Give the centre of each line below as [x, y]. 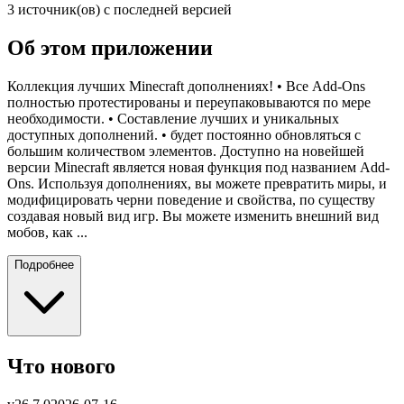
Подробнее [44, 265]
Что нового [61, 366]
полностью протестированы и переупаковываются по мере [189, 102]
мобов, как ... [47, 232]
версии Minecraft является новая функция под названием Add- [198, 167]
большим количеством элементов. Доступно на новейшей [186, 151]
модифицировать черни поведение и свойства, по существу [191, 200]
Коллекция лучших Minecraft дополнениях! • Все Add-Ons [186, 86]
